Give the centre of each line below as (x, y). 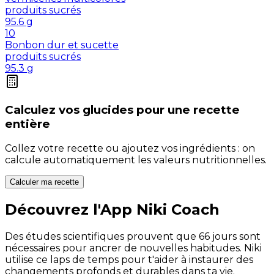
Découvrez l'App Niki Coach (112, 209)
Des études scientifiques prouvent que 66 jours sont (133, 236)
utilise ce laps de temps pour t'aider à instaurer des (129, 259)
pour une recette (188, 109)
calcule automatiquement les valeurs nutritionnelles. (136, 160)
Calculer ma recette (44, 182)
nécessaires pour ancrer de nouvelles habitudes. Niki (133, 248)
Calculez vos (42, 109)
